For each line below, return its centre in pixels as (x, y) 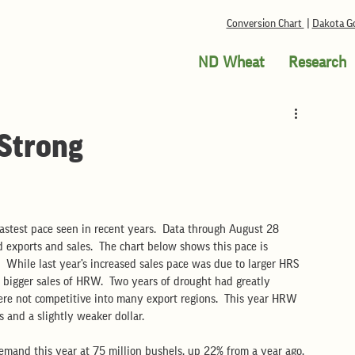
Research (317, 63)
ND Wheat (231, 63)
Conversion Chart (265, 24)
